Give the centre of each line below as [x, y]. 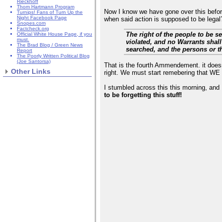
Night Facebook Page [42, 18]
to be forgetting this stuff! [143, 95]
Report [25, 51]
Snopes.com [31, 23]
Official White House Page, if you [55, 34]
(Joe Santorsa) [34, 61]
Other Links [31, 72]
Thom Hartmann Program [46, 7]
